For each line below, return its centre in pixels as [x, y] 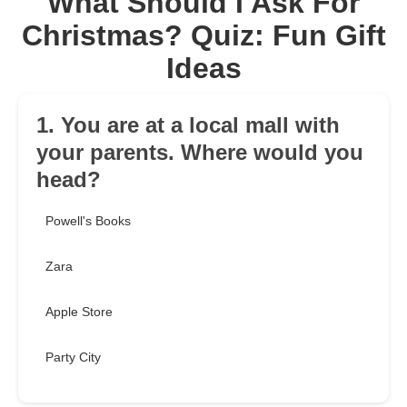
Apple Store [79, 312]
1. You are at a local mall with [188, 125]
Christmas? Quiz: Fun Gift [203, 36]
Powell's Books [88, 221]
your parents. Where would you [200, 153]
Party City [73, 357]
